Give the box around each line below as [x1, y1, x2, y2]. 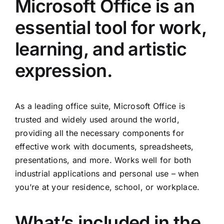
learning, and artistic [15, 38, 187, 60]
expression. [15, 59, 112, 82]
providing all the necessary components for [15, 128, 184, 138]
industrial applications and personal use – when [15, 168, 199, 179]
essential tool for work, [15, 16, 206, 39]
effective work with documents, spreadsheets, [15, 141, 194, 152]
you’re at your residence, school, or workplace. [15, 182, 200, 192]
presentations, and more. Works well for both [15, 155, 191, 165]
